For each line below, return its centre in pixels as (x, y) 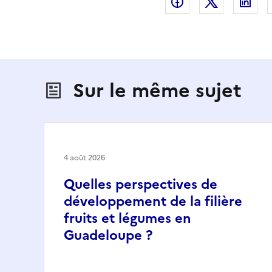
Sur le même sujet (157, 90)
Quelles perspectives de (141, 184)
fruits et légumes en (127, 218)
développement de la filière (153, 201)
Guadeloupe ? (108, 235)
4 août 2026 (84, 158)
